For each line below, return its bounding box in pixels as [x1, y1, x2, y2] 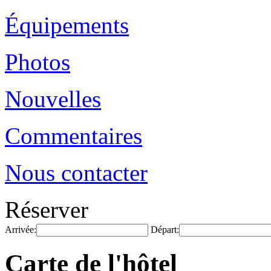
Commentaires [5, 123, 142, 149]
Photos [5, 49, 70, 75]
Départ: [151, 224, 179, 235]
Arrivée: [5, 224, 36, 235]
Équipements [5, 12, 129, 38]
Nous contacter [5, 160, 148, 186]
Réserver [5, 197, 88, 223]
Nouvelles [5, 86, 101, 112]
